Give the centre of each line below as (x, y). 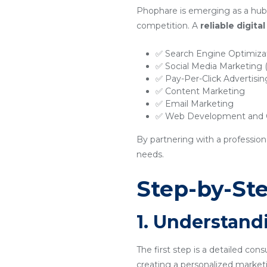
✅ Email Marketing (195, 104)
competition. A (168, 26)
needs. (150, 154)
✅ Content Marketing (200, 91)
